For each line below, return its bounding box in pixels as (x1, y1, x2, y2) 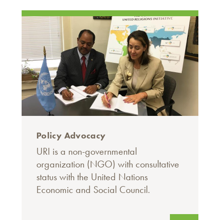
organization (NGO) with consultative (36, 158, 179, 171)
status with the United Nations (36, 170, 148, 184)
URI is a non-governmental (36, 145, 137, 158)
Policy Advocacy (36, 130, 106, 141)
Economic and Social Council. (36, 183, 150, 196)
